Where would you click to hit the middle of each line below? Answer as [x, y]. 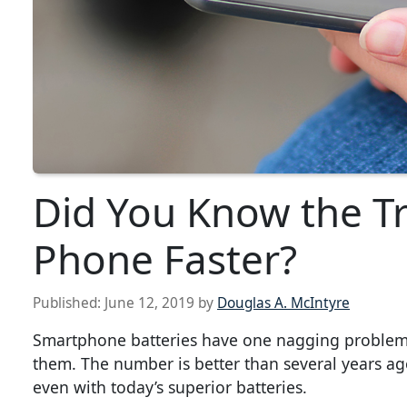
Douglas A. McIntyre [283, 303]
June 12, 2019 [149, 303]
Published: [69, 303]
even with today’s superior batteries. [170, 387]
